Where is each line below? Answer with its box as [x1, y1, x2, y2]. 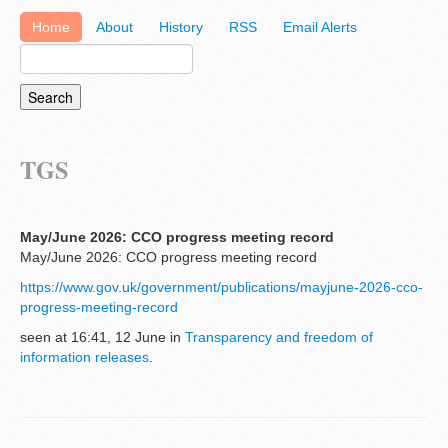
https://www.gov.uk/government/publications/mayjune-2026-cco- [20, 279, 423, 296]
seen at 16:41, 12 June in [20, 329, 185, 346]
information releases [20, 349, 149, 366]
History [159, 19, 203, 35]
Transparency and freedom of [185, 329, 373, 346]
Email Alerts [283, 19, 357, 35]
